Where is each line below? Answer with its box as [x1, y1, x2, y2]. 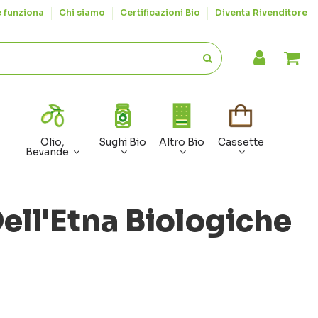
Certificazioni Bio [120, 7, 202, 18]
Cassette [217, 136, 264, 149]
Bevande [26, 146, 72, 159]
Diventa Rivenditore [215, 7, 307, 18]
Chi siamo [59, 7, 107, 18]
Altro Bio [159, 136, 205, 149]
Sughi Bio [99, 136, 147, 149]
